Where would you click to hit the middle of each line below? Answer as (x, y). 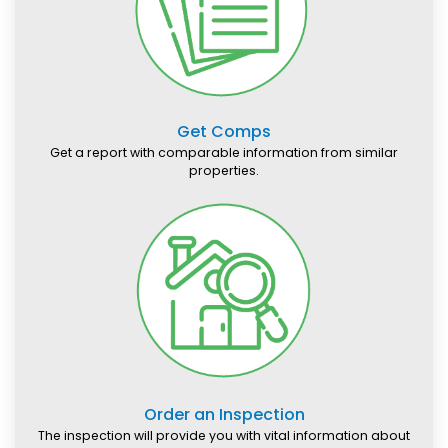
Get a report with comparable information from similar (224, 153)
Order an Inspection (224, 415)
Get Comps (224, 132)
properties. (224, 171)
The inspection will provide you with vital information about (224, 436)
